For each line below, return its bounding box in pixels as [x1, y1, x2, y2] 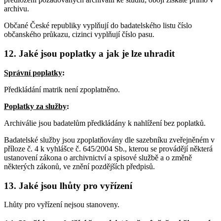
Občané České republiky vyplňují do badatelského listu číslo [4, 21, 192, 30]
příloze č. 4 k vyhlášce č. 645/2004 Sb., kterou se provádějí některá [4, 144, 213, 153]
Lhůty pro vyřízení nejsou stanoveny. [4, 200, 119, 209]
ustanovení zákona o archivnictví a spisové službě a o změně [4, 153, 192, 162]
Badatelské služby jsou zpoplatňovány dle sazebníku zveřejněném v [4, 135, 215, 144]
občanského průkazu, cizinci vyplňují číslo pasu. [4, 30, 154, 39]
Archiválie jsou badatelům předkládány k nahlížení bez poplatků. [4, 118, 206, 127]
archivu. [4, 4, 29, 13]
